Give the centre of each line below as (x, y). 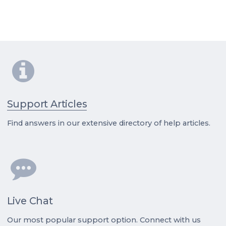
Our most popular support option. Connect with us (104, 220)
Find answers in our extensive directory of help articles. (108, 123)
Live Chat (30, 201)
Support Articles (47, 104)
